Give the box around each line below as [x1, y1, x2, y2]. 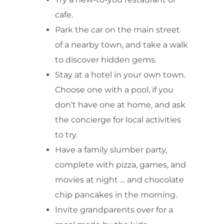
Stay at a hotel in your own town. [55, 69, 185, 79]
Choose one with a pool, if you [55, 84, 173, 94]
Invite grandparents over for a [55, 204, 173, 214]
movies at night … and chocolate [55, 174, 184, 184]
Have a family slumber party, [55, 144, 167, 154]
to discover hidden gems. [55, 54, 156, 64]
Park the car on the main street [55, 24, 180, 34]
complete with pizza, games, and [55, 159, 186, 169]
